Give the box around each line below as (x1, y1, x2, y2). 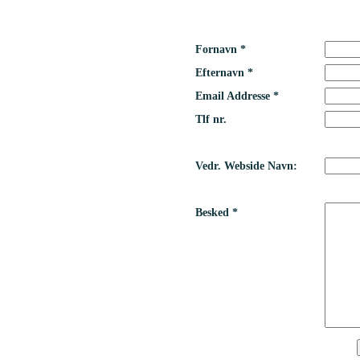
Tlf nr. (195, 112, 227, 125)
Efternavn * (195, 66, 253, 79)
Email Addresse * (195, 89, 279, 102)
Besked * (195, 206, 238, 219)
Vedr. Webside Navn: (195, 159, 297, 172)
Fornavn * (195, 43, 246, 55)
